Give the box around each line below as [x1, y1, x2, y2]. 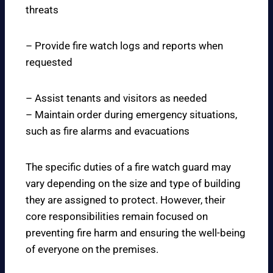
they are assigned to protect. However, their [26, 194, 225, 207]
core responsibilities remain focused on [26, 210, 208, 223]
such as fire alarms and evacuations [26, 125, 190, 138]
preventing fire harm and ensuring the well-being [26, 227, 246, 239]
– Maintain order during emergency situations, [26, 108, 237, 121]
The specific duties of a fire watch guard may [26, 161, 231, 174]
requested [26, 56, 73, 69]
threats [26, 4, 58, 16]
